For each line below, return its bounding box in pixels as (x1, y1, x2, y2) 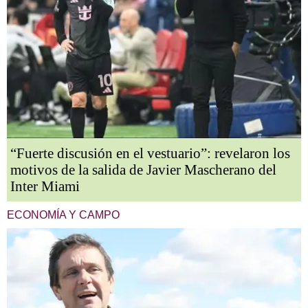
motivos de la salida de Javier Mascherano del (10, 161, 276, 178)
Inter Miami (10, 177, 80, 195)
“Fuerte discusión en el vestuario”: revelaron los (10, 144, 290, 162)
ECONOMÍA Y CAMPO (7, 208, 120, 221)
